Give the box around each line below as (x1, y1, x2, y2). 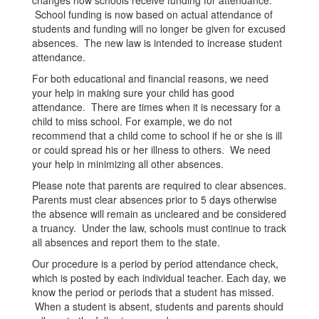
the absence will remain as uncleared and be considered (32, 206, 286, 221)
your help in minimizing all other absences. (32, 157, 224, 171)
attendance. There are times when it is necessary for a (32, 100, 281, 114)
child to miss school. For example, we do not (32, 114, 232, 128)
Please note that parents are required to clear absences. (32, 178, 286, 192)
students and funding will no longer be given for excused (32, 21, 286, 36)
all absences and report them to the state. (32, 235, 220, 249)
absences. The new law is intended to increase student (32, 36, 282, 50)
